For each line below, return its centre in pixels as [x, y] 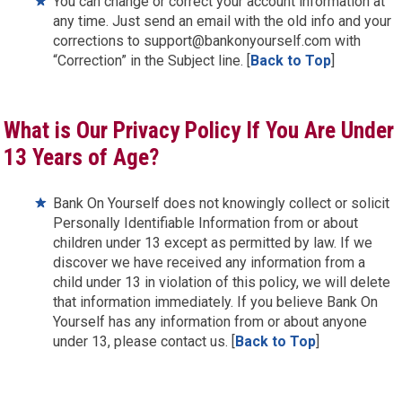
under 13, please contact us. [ [144, 341]
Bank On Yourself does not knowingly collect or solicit [222, 203]
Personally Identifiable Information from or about [206, 223]
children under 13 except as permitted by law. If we [213, 243]
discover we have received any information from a [210, 262]
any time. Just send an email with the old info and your [223, 21]
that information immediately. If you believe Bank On [216, 302]
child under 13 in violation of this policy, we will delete [222, 282]
